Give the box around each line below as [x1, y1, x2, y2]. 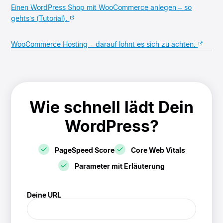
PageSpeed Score [54, 145, 114, 154]
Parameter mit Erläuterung [75, 161, 165, 170]
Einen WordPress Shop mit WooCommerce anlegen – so [11, 2, 192, 11]
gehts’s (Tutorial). [11, 13, 70, 22]
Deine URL [27, 190, 62, 199]
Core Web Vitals [130, 145, 185, 154]
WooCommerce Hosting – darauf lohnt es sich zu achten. [11, 39, 198, 48]
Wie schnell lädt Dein [29, 97, 194, 117]
